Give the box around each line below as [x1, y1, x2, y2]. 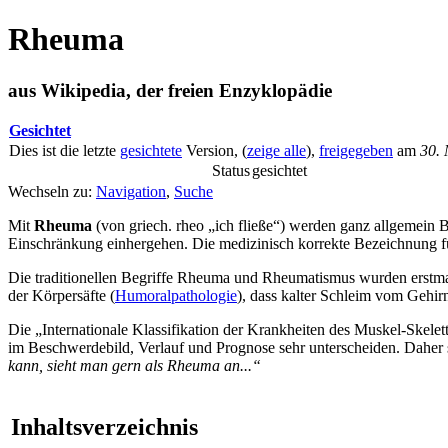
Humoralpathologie [115, 286, 237, 304]
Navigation [96, 182, 166, 200]
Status [211, 161, 250, 179]
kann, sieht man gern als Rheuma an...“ [8, 356, 261, 374]
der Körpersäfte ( [8, 286, 115, 304]
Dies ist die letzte [9, 141, 120, 159]
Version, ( [182, 141, 247, 159]
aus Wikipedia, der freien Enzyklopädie [8, 79, 332, 101]
